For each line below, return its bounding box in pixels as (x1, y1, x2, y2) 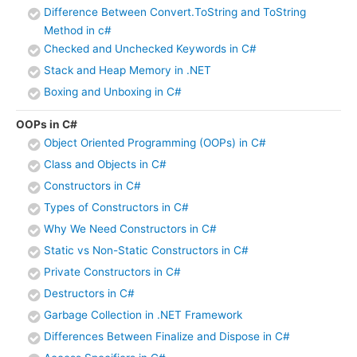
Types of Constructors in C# (44, 201, 189, 214)
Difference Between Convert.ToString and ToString (44, 5, 306, 18)
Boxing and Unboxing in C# (44, 84, 182, 98)
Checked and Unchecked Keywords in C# (44, 41, 257, 55)
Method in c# (44, 23, 112, 37)
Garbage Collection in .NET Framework (44, 308, 242, 322)
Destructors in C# (44, 287, 135, 300)
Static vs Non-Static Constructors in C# (44, 244, 249, 257)
